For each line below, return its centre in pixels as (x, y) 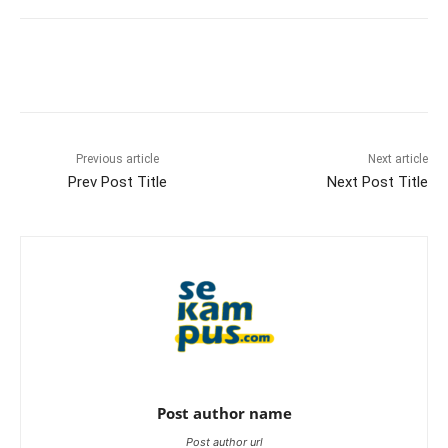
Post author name (224, 412)
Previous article (118, 158)
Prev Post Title (118, 181)
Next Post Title (377, 181)
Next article (397, 158)
